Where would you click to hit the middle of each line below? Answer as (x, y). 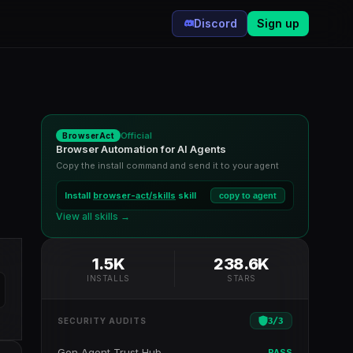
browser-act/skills (134, 195)
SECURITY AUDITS (102, 321)
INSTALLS (108, 278)
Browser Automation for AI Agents (141, 149)
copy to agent (248, 195)
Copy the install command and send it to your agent (167, 165)
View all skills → (93, 216)
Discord (216, 23)
